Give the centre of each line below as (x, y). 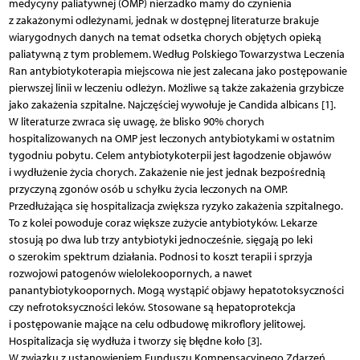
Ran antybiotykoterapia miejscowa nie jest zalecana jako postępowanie (178, 71)
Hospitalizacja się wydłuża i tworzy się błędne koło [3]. (135, 341)
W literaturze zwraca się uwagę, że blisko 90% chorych (136, 121)
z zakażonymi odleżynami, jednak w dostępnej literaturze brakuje (164, 20)
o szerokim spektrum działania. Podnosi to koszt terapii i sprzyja (160, 256)
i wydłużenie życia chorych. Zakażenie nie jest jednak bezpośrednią (167, 172)
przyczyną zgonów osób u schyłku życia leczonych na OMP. (148, 189)
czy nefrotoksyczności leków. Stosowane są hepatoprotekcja (152, 307)
